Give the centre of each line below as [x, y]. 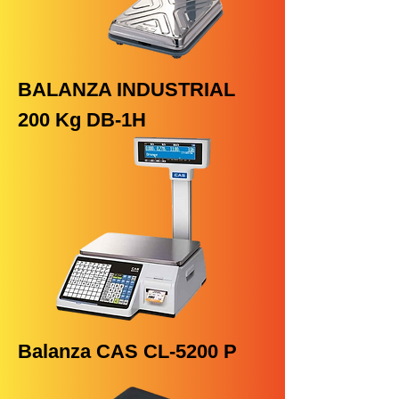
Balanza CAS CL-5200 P [127, 352]
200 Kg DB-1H [82, 120]
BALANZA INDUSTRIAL [126, 90]
